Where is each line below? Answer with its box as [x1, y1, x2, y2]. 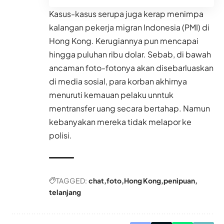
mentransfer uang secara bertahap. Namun [49, 102, 210, 113]
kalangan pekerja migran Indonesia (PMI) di [49, 21, 209, 32]
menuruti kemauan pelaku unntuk [49, 89, 173, 100]
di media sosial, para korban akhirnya [49, 75, 187, 86]
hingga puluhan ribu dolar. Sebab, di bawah [49, 48, 211, 59]
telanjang [49, 187, 81, 196]
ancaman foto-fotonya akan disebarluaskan [49, 62, 213, 73]
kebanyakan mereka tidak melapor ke [49, 116, 191, 127]
